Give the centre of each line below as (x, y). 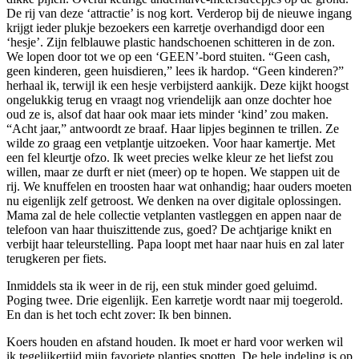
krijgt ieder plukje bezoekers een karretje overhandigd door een (165, 27)
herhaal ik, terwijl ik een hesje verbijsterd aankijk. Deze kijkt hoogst (177, 85)
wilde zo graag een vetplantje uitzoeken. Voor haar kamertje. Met (171, 143)
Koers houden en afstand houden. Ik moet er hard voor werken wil (175, 341)
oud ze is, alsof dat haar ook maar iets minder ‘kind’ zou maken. (167, 114)
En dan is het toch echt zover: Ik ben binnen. (119, 314)
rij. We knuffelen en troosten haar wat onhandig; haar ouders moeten (179, 186)
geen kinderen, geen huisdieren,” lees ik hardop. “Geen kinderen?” (175, 71)
